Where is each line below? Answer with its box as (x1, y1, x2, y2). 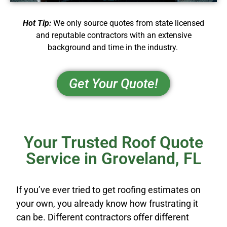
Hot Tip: (23, 18, 53, 28)
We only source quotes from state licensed (53, 18, 204, 28)
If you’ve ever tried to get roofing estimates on (16, 184, 201, 196)
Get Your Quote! (69, 76, 158, 92)
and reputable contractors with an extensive (35, 30, 192, 40)
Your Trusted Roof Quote (24, 133, 203, 153)
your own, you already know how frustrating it (16, 198, 198, 209)
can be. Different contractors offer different (16, 212, 189, 223)
